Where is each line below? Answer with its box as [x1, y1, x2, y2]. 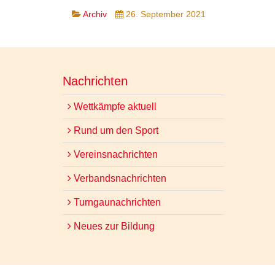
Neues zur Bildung [71, 221, 155, 231]
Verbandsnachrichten [71, 173, 166, 184]
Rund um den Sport [71, 125, 158, 136]
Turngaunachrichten [71, 197, 161, 207]
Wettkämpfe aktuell [71, 101, 157, 112]
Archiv [83, 9, 107, 19]
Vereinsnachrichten [71, 149, 158, 160]
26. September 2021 [126, 9, 206, 19]
